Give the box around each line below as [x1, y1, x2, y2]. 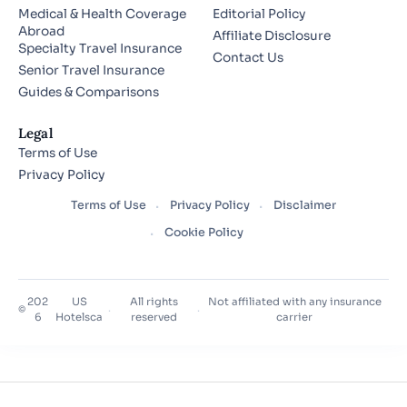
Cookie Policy [164, 225, 243, 241]
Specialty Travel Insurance [18, 41, 182, 57]
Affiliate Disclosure [213, 28, 331, 45]
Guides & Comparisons [18, 84, 159, 101]
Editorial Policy [213, 6, 306, 23]
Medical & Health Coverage [18, 6, 186, 23]
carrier [276, 311, 313, 324]
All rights [130, 295, 179, 309]
